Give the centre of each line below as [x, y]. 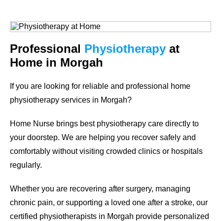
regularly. [27, 165]
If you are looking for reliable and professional [90, 86]
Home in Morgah [56, 62]
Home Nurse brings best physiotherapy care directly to [104, 123]
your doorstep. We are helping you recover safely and [103, 137]
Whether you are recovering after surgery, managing [100, 188]
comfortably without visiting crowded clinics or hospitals [106, 151]
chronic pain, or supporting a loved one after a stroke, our [109, 202]
